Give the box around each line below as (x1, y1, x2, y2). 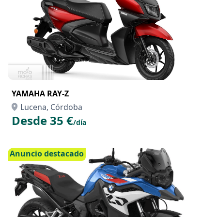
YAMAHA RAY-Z (12, 88, 69, 99)
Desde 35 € (12, 112, 73, 128)
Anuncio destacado (10, 148, 84, 159)
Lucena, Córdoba (20, 102, 82, 112)
